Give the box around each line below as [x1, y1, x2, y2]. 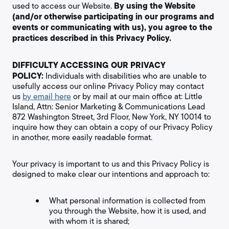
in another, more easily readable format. [12, 131, 152, 143]
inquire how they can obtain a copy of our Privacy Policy [12, 121, 213, 133]
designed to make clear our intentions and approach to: [12, 168, 210, 180]
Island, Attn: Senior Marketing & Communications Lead [12, 101, 205, 112]
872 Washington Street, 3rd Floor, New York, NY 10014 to [12, 111, 211, 123]
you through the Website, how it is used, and [49, 205, 206, 217]
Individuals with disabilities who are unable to [45, 70, 207, 82]
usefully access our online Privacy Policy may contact [12, 80, 204, 92]
